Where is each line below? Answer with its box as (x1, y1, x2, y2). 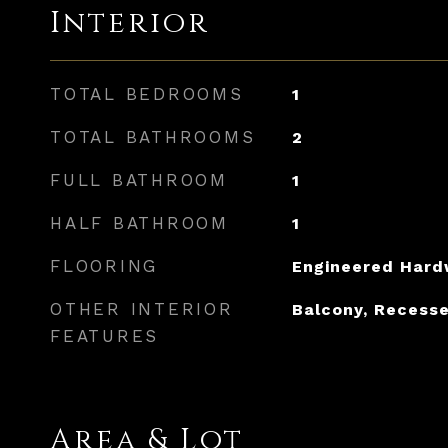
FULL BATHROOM (50, 170, 228, 190)
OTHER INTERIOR (50, 299, 234, 319)
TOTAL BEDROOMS (50, 84, 244, 104)
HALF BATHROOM (50, 213, 229, 233)
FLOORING (50, 256, 158, 276)
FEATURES (50, 326, 159, 346)
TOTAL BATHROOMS (50, 127, 256, 147)
